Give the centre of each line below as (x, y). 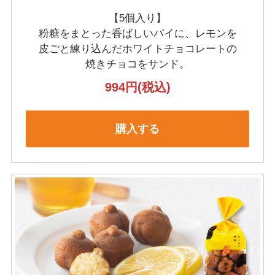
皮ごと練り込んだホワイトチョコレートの (137, 49)
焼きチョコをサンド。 (137, 64)
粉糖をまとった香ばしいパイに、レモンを (137, 33)
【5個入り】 (137, 18)
